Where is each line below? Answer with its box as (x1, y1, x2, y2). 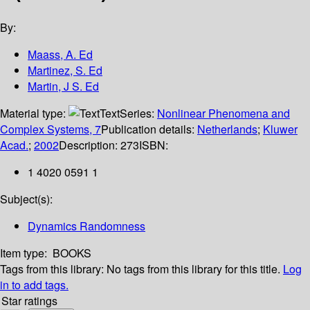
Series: (120, 105, 157, 122)
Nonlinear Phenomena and (157, 105, 290, 122)
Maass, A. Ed (28, 46, 93, 63)
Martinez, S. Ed (28, 62, 102, 79)
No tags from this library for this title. (107, 261, 280, 277)
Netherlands (197, 121, 257, 138)
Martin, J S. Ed (28, 78, 99, 95)
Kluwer (263, 121, 298, 138)
